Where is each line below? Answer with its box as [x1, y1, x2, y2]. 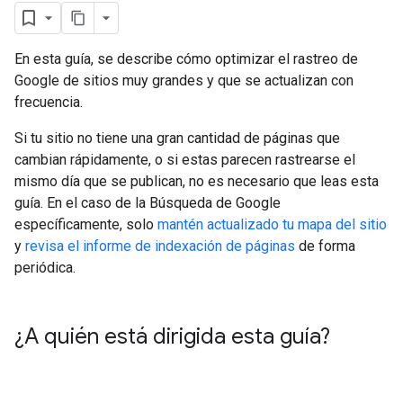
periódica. [14, 259, 76, 276]
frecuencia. [14, 94, 83, 111]
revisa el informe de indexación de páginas [25, 237, 295, 255]
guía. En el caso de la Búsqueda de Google [14, 194, 281, 211]
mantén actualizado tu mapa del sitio [157, 216, 387, 233]
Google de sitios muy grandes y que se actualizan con [14, 72, 354, 89]
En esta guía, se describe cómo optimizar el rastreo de [14, 50, 358, 67]
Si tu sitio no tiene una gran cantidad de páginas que [14, 130, 340, 147]
